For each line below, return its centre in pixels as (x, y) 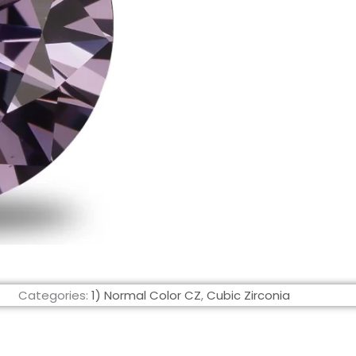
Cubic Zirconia (248, 295)
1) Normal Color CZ (146, 295)
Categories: (53, 295)
